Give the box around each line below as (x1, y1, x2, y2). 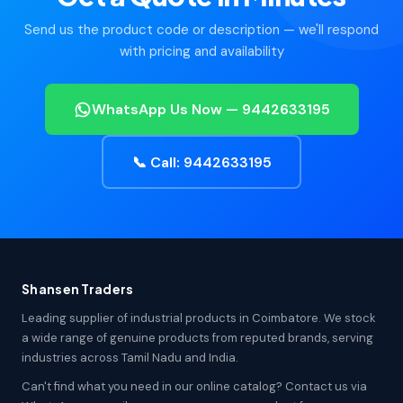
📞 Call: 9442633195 (131, 152, 272, 172)
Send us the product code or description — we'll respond (24, 21, 379, 39)
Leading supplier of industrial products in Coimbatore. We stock (22, 310, 376, 326)
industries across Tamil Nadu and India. (22, 350, 238, 365)
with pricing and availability (119, 42, 284, 60)
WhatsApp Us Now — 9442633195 (91, 100, 330, 119)
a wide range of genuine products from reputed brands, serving (22, 330, 373, 345)
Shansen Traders (22, 281, 134, 297)
